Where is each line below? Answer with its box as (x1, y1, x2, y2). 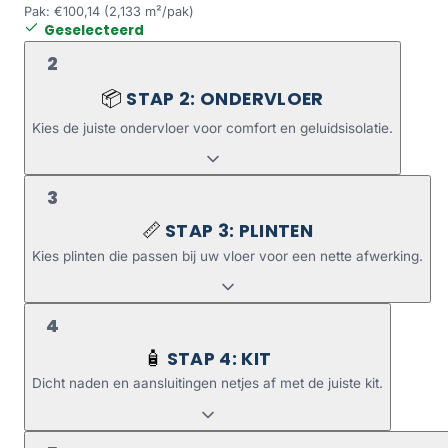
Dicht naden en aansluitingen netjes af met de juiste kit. (32, 375, 383, 392)
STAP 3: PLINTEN (164, 219, 314, 244)
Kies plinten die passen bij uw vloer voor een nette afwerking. (32, 247, 423, 264)
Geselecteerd (44, 20, 144, 40)
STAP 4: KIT (166, 347, 272, 372)
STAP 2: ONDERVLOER (126, 86, 324, 111)
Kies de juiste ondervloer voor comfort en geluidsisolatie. (32, 119, 393, 136)
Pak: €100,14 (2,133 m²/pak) (24, 3, 194, 19)
